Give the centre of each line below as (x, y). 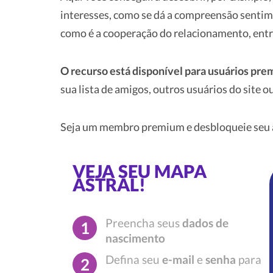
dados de (205, 223)
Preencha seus (144, 223)
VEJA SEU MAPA (140, 172)
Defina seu (134, 260)
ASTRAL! (109, 185)
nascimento (135, 239)
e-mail (178, 260)
